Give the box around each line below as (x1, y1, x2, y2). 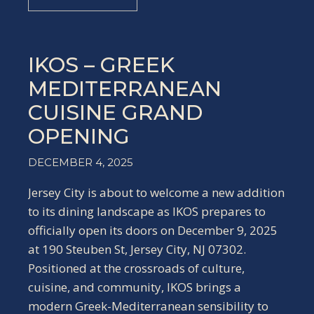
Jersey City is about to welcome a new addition (28, 184, 285, 200)
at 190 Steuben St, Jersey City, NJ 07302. (28, 241, 246, 257)
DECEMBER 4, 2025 (28, 156, 133, 169)
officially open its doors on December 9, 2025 (28, 222, 278, 238)
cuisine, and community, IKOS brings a (28, 279, 241, 295)
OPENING (28, 123, 130, 149)
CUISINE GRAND (28, 100, 203, 125)
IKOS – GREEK (28, 52, 175, 78)
